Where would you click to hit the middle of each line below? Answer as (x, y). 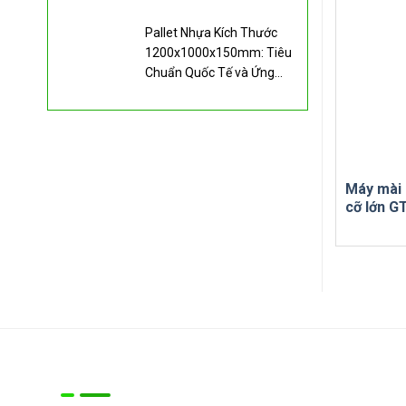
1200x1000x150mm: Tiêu (219, 53)
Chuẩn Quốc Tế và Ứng (210, 72)
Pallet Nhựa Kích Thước (212, 33)
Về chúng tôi (116, 372)
